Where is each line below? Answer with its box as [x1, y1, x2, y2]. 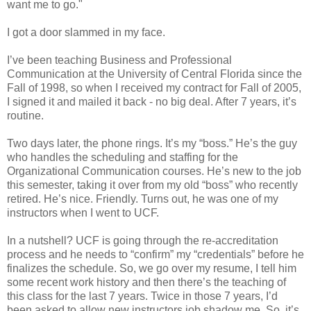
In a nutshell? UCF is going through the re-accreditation [7, 234, 278, 246]
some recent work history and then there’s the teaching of [7, 276, 286, 288]
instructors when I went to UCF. [7, 206, 159, 219]
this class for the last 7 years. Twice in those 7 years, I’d [7, 289, 278, 302]
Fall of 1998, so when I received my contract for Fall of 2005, [7, 81, 301, 94]
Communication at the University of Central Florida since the [7, 67, 302, 80]
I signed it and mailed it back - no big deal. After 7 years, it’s [7, 95, 296, 108]
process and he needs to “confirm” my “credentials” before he [7, 248, 304, 260]
